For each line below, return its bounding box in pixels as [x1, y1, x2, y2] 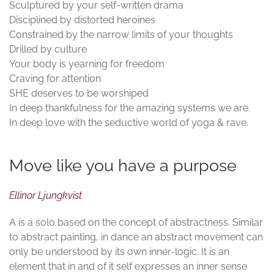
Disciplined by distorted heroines [9, 14, 155, 26]
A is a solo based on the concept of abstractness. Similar [9, 217, 263, 229]
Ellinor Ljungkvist [9, 190, 82, 202]
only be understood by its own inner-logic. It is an [9, 246, 229, 258]
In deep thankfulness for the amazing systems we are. [9, 102, 250, 114]
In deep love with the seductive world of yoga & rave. [9, 117, 248, 129]
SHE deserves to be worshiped [9, 87, 149, 100]
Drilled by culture [9, 43, 87, 56]
